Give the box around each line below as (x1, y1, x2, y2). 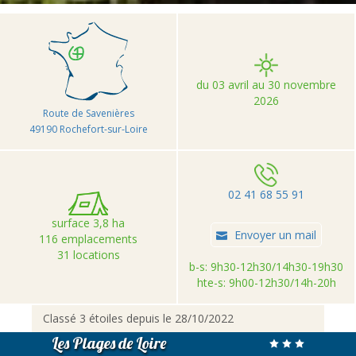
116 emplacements (39, 230, 137, 246)
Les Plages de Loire (52, 332, 166, 353)
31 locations (56, 246, 120, 262)
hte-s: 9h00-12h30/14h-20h (196, 275, 336, 291)
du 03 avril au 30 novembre (196, 77, 336, 93)
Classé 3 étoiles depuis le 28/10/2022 (43, 310, 234, 326)
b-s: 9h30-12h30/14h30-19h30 (189, 259, 343, 275)
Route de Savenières (42, 106, 134, 120)
